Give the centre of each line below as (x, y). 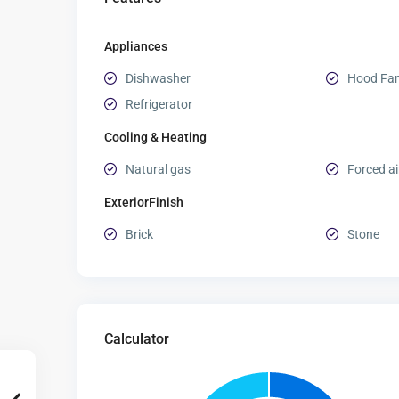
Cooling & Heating (155, 138)
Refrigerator (159, 105)
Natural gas (158, 170)
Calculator (137, 339)
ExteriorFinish (144, 203)
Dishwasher (158, 79)
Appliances (136, 47)
